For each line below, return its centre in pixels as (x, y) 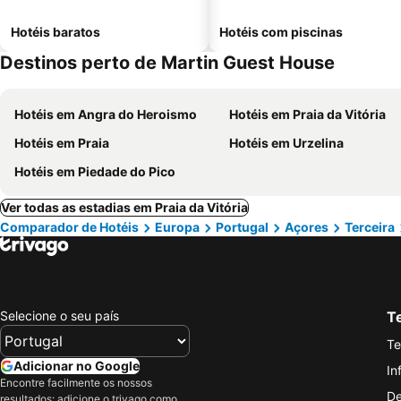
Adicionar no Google (77, 365)
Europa (177, 227)
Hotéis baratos (55, 32)
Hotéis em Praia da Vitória (307, 114)
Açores (307, 227)
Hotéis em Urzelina (286, 143)
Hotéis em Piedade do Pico (95, 171)
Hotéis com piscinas (281, 32)
